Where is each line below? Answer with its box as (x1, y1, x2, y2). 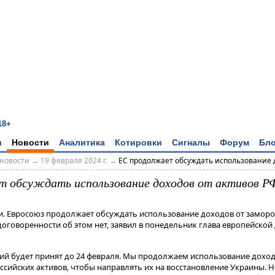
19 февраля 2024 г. (40, 155, 107, 166)
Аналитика (59, 137, 105, 147)
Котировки (115, 137, 162, 147)
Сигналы (172, 137, 210, 147)
